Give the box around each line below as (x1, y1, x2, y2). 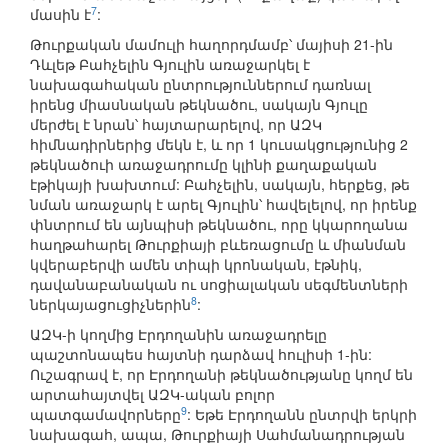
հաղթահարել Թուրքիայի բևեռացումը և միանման (30, 234, 406, 255)
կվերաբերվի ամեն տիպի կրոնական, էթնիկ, (30, 254, 362, 275)
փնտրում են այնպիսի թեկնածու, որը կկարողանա (30, 214, 408, 235)
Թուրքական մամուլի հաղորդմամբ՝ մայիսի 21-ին (30, 34, 393, 55)
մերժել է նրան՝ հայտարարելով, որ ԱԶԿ (30, 114, 322, 135)
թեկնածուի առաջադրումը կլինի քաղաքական (30, 154, 377, 175)
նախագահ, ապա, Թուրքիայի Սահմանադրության (30, 424, 405, 445)
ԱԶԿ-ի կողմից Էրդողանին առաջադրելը (30, 324, 327, 345)
